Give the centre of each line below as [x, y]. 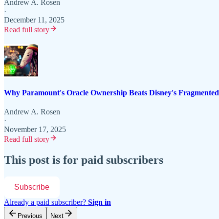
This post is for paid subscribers [84, 160]
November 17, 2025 [35, 130]
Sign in [99, 202]
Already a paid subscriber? [46, 202]
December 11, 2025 [34, 20]
